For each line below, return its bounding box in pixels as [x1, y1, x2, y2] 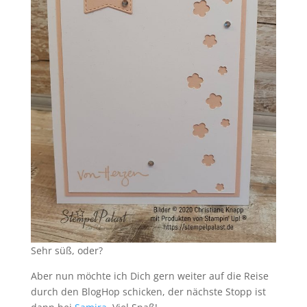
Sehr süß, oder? [30, 244, 103, 258]
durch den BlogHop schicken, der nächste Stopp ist [30, 285, 266, 299]
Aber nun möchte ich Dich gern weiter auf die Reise [30, 269, 269, 283]
